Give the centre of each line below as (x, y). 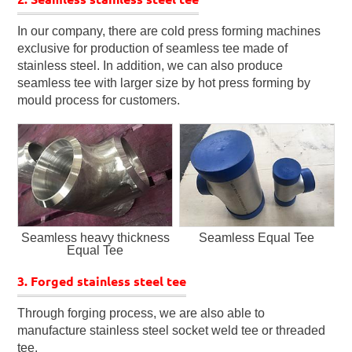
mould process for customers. (99, 100)
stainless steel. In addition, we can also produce (150, 65)
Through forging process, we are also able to (141, 313)
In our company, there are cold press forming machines (169, 31)
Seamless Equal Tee (257, 238)
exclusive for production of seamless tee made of (153, 48)
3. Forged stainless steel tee (102, 282)
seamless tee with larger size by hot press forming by (164, 82)
